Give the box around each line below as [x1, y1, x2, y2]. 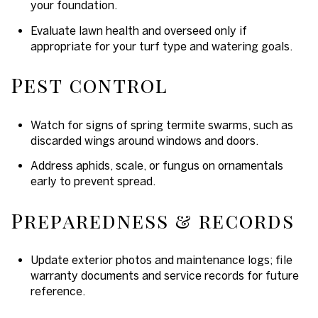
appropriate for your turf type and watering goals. [30, 39, 292, 53]
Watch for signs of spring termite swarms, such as [30, 118, 293, 131]
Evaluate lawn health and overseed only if [30, 23, 247, 37]
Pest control [11, 72, 168, 99]
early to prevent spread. [30, 175, 155, 188]
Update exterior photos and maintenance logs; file [30, 253, 292, 267]
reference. [30, 285, 85, 298]
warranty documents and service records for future [30, 269, 299, 283]
